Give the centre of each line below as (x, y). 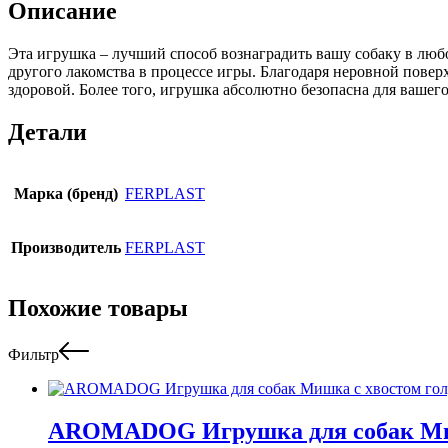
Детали (47, 131)
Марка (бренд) (66, 193)
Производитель (66, 247)
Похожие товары (98, 308)
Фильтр (33, 355)
